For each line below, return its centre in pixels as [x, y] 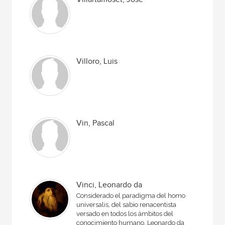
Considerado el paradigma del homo [131, 196]
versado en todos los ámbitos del [125, 214]
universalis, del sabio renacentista [127, 205]
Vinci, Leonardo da [109, 185]
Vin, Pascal [96, 123]
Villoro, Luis [97, 62]
